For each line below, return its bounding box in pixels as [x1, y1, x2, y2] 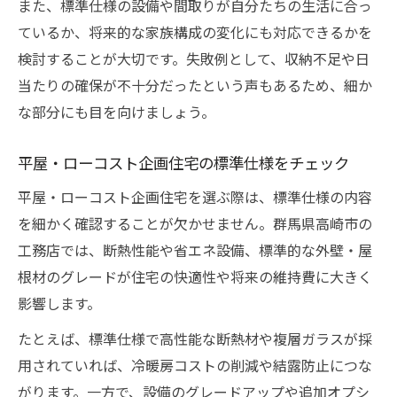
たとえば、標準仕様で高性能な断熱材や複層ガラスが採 [18, 328, 372, 349]
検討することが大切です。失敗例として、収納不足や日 [18, 48, 370, 69]
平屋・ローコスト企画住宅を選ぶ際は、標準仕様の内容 [18, 186, 372, 207]
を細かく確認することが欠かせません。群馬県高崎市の [18, 213, 372, 234]
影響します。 [18, 292, 101, 314]
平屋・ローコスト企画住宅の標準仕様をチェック [18, 152, 349, 174]
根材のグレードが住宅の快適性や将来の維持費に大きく [18, 266, 372, 287]
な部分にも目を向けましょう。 [18, 101, 215, 122]
